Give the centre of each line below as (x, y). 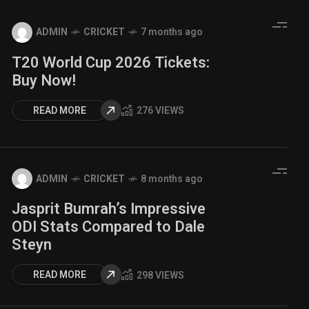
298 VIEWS (160, 275)
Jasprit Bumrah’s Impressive (109, 209)
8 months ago (172, 179)
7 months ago (172, 32)
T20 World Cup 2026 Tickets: (111, 62)
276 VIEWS (160, 111)
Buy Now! (44, 80)
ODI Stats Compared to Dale (108, 227)
